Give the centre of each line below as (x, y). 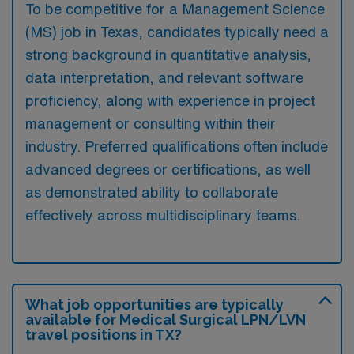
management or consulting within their (151, 123)
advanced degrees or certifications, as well (168, 169)
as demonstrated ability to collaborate (152, 192)
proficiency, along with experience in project (170, 100)
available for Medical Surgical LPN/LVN (166, 320)
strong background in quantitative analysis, (168, 55)
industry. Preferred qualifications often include (177, 146)
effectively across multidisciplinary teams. (163, 215)
